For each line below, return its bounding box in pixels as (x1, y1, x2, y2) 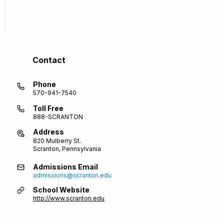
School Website (33, 185, 89, 194)
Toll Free (33, 104, 63, 112)
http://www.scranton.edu (33, 194, 104, 202)
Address (33, 127, 64, 136)
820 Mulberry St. (33, 137, 81, 144)
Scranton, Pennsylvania (33, 145, 101, 152)
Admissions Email (33, 162, 98, 171)
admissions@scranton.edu (33, 171, 111, 179)
